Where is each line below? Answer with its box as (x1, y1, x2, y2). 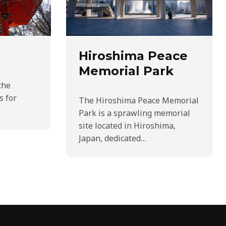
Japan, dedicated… (79, 132, 146, 144)
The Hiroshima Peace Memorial (79, 94, 199, 106)
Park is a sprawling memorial (79, 107, 190, 119)
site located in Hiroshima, (79, 120, 176, 131)
